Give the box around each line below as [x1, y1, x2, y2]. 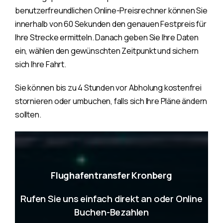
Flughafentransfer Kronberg [51, 169, 172, 181]
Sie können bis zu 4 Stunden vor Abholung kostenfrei [15, 82, 202, 93]
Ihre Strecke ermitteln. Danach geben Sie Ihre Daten [15, 31, 199, 43]
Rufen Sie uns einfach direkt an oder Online [20, 192, 203, 205]
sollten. [15, 109, 41, 120]
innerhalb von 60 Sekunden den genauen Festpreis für [15, 18, 207, 29]
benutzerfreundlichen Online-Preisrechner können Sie [15, 4, 208, 16]
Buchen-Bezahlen [74, 206, 149, 218]
